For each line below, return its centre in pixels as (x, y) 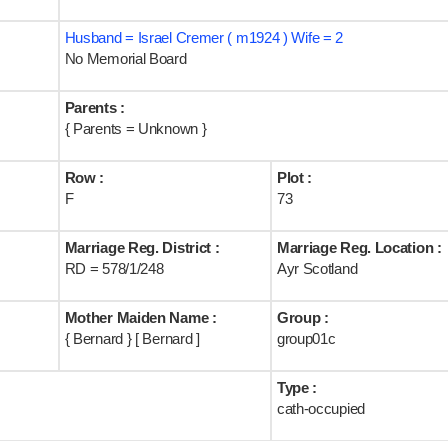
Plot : (294, 177)
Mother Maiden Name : (140, 317)
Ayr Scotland (317, 268)
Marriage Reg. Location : (359, 247)
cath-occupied (320, 408)
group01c (306, 338)
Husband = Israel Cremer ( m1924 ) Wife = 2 (204, 37)
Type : (297, 387)
